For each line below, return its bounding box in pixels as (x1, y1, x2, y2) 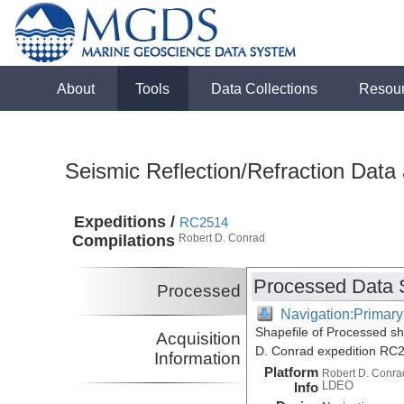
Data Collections (211, 80, 318, 96)
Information (154, 348, 242, 368)
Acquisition (156, 328, 242, 348)
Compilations (72, 232, 176, 251)
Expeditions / (74, 213, 176, 232)
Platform (264, 363, 319, 380)
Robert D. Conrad (179, 232, 266, 245)
